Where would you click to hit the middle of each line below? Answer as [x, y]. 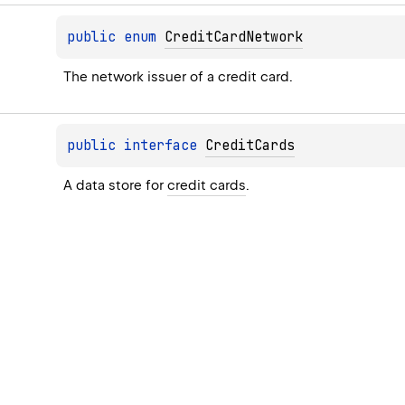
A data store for [116, 185]
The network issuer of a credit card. [179, 76]
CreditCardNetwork [234, 37]
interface [165, 145]
